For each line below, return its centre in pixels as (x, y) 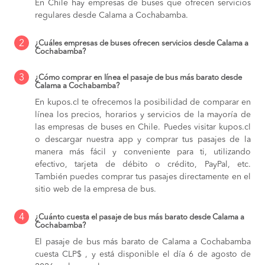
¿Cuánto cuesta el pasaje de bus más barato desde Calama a (140, 217)
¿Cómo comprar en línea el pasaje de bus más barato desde (138, 77)
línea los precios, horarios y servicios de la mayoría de (143, 114)
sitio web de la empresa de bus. (96, 189)
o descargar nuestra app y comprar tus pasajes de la (143, 139)
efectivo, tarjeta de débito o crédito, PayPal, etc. (143, 164)
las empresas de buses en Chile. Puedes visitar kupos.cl (143, 127)
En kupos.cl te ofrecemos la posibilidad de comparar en (143, 102)
